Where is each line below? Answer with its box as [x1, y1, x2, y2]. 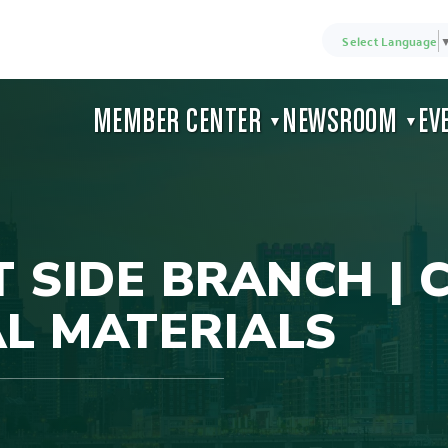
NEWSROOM [282, 107, 404, 139]
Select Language [342, 29, 437, 52]
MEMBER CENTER [92, 107, 268, 139]
